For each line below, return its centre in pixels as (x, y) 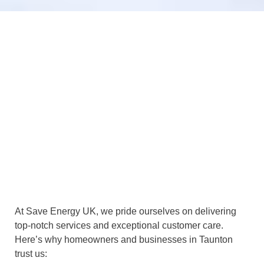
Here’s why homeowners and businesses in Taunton (124, 240)
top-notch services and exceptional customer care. (119, 226)
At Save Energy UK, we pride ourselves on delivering (126, 212)
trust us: (31, 254)
